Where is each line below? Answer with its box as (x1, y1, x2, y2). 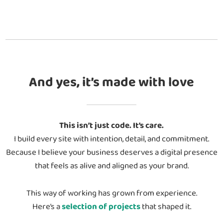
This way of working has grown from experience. (26, 186, 197, 201)
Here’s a (32, 200, 62, 215)
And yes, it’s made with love (29, 71, 194, 94)
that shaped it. (140, 200, 191, 215)
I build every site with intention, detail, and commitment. (14, 132, 209, 147)
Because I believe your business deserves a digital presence (5, 145, 218, 160)
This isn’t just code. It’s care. (59, 118, 164, 133)
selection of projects (61, 200, 140, 215)
